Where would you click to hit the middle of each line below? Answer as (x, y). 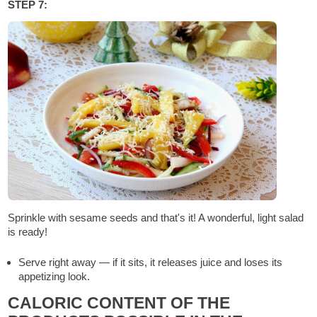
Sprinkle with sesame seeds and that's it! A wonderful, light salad (156, 218)
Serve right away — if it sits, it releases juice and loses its (151, 262)
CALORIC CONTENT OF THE (119, 303)
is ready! (28, 232)
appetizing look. (54, 276)
